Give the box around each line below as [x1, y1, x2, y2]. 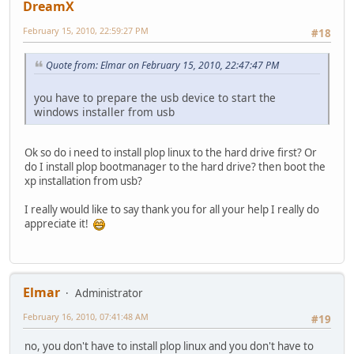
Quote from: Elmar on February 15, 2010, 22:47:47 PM [46, 58, 279, 72]
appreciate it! [24, 216, 93, 231]
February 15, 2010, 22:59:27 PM [23, 24, 149, 36]
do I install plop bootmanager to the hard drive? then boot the [24, 159, 326, 174]
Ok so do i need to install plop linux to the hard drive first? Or [24, 145, 317, 160]
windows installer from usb [34, 104, 175, 119]
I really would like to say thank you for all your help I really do [24, 201, 319, 217]
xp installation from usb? [24, 173, 142, 188]
